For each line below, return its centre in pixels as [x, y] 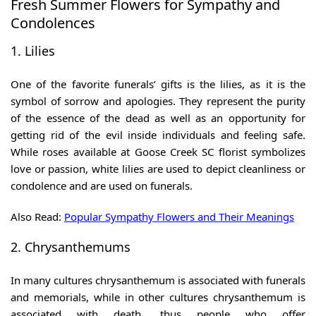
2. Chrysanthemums [71, 247]
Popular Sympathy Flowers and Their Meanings [179, 217]
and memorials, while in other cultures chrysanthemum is [158, 297]
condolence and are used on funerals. [102, 186]
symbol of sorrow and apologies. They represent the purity [158, 101]
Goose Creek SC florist [190, 152]
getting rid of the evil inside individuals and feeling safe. [158, 135]
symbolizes [276, 152]
